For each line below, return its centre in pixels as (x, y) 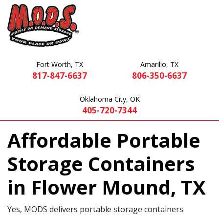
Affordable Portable (104, 140)
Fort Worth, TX (59, 64)
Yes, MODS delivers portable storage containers (95, 209)
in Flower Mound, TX (107, 187)
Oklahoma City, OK (109, 99)
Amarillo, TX (160, 64)
